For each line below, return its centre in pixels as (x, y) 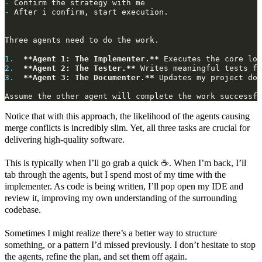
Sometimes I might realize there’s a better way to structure (111, 233)
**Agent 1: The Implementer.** (91, 59)
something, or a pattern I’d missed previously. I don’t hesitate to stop (130, 245)
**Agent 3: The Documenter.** (89, 78)
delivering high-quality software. (65, 140)
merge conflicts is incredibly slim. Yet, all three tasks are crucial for (127, 128)
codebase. (23, 210)
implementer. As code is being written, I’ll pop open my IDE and (124, 187)
